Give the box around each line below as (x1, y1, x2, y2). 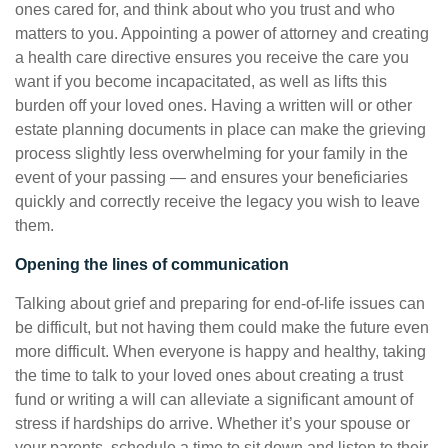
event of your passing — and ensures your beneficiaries (15, 169, 408, 186)
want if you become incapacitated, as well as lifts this (15, 73, 387, 90)
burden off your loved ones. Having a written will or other (15, 97, 412, 114)
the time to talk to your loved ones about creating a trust (15, 367, 403, 384)
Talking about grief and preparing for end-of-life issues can (15, 295, 425, 312)
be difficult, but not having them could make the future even (15, 319, 429, 336)
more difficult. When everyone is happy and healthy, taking (15, 343, 426, 360)
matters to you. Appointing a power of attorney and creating (15, 25, 429, 42)
